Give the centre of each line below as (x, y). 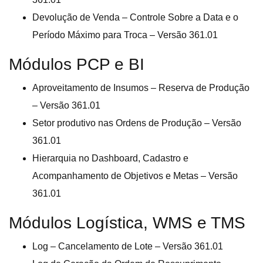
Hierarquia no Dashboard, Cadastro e (110, 159)
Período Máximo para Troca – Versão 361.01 (125, 35)
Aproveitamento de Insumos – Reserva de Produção (141, 88)
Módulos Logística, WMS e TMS (127, 223)
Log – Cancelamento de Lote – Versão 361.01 (128, 247)
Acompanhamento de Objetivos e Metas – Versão (135, 176)
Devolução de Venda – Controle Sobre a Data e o (135, 18)
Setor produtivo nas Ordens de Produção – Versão (137, 123)
